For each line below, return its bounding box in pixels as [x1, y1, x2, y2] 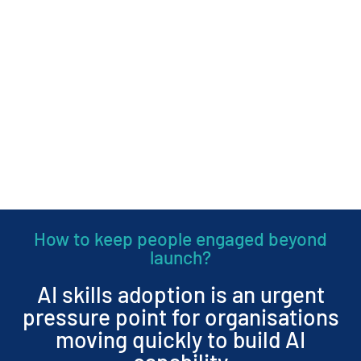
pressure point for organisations [22, 302, 339, 330]
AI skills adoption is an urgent [36, 280, 325, 308]
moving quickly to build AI [56, 325, 305, 353]
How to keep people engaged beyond [34, 226, 327, 250]
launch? [150, 245, 211, 268]
